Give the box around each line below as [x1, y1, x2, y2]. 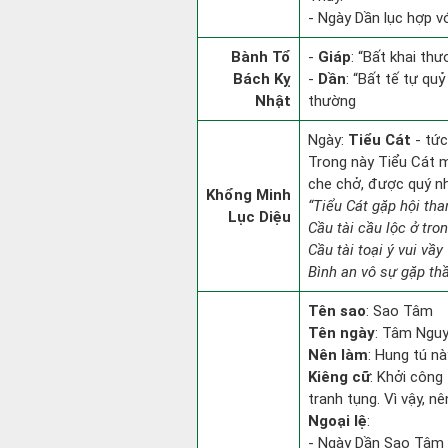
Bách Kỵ [233, 70, 291, 88]
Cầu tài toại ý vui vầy [308, 241, 443, 259]
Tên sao [308, 302, 366, 320]
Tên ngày [308, 324, 375, 342]
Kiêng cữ [308, 368, 370, 386]
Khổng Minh [206, 186, 291, 204]
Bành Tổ [231, 48, 291, 66]
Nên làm [308, 346, 368, 364]
